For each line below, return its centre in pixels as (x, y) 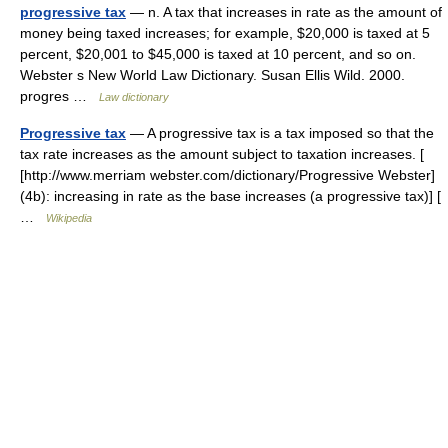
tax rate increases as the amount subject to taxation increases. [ (222, 154)
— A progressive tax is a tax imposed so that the (280, 133)
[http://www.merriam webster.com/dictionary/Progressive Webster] (227, 175)
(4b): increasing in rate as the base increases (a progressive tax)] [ (230, 196)
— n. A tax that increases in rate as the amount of (284, 12)
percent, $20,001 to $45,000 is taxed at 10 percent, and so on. (218, 54)
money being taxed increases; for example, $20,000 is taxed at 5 (225, 33)
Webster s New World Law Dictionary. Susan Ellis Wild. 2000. (212, 75)
